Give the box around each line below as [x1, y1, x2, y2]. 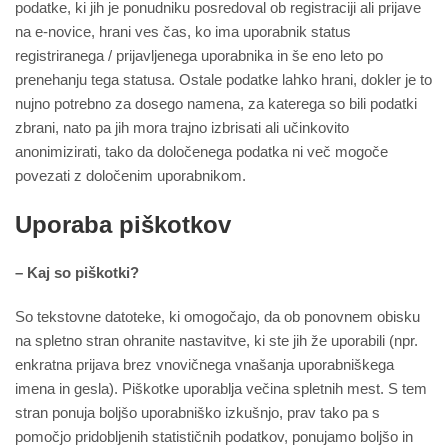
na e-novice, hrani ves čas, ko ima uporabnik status [15, 23, 351, 41]
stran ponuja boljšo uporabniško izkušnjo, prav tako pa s [15, 404, 380, 422]
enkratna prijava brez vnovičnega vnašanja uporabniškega [15, 356, 394, 374]
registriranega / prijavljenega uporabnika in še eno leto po [15, 47, 383, 65]
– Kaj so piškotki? [15, 264, 139, 282]
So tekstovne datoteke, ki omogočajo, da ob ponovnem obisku [15, 308, 420, 326]
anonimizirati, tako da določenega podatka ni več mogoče [15, 143, 388, 161]
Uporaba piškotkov [15, 211, 231, 239]
